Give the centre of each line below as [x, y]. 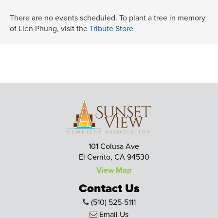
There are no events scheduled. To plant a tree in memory [108, 18]
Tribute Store [111, 29]
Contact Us [109, 189]
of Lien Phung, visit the [50, 29]
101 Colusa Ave [114, 147]
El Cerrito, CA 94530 [114, 157]
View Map [114, 171]
